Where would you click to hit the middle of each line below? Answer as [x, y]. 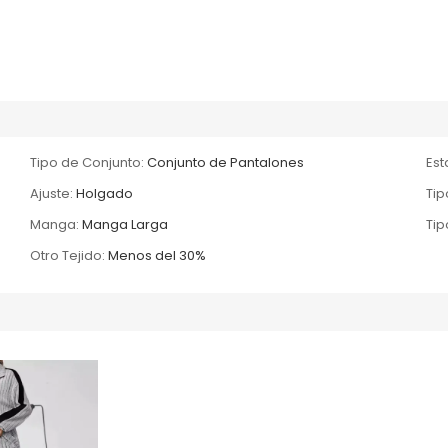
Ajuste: [52, 193]
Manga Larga [125, 224]
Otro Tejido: [68, 255]
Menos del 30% [157, 255]
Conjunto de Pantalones [226, 162]
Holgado [105, 193]
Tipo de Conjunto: [87, 162]
